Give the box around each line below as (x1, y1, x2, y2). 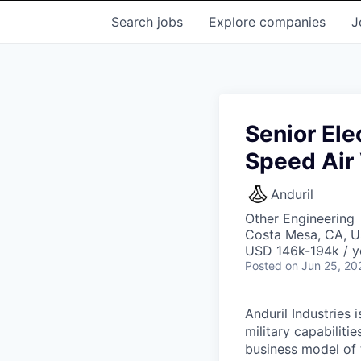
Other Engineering (245, 210, 355, 226)
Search (111, 14, 157, 30)
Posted (245, 259, 282, 272)
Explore (209, 14, 259, 30)
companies (259, 14, 326, 30)
